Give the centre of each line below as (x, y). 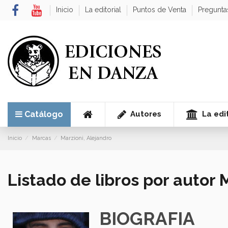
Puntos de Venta (161, 10)
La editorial (104, 10)
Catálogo (44, 115)
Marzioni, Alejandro (86, 138)
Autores (145, 114)
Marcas (41, 138)
